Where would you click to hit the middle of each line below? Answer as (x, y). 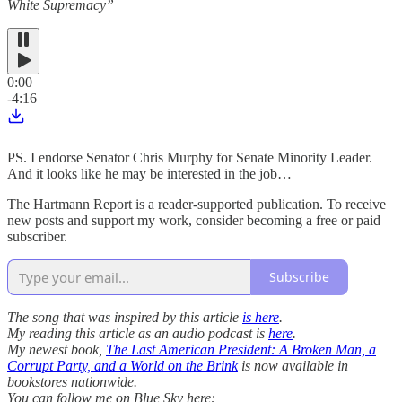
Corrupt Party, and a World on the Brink (122, 365)
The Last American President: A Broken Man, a (241, 349)
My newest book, (57, 349)
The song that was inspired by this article (125, 317)
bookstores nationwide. (72, 381)
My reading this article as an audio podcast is (138, 333)
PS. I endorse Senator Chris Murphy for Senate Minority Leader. (190, 157)
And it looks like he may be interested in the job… (149, 173)
